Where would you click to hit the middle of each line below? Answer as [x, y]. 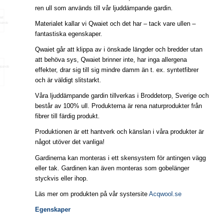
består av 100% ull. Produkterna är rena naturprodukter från [118, 106]
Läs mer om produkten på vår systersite [92, 194]
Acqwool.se [165, 194]
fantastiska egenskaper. [68, 34]
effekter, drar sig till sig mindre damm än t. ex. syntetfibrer [117, 70]
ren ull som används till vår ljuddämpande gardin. [104, 8]
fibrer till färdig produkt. [67, 116]
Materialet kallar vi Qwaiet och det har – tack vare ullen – [115, 24]
